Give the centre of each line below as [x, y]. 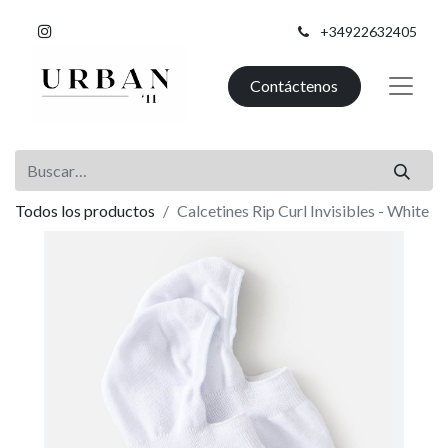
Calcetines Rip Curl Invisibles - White [303, 210]
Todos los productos [85, 210]
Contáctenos [294, 86]
